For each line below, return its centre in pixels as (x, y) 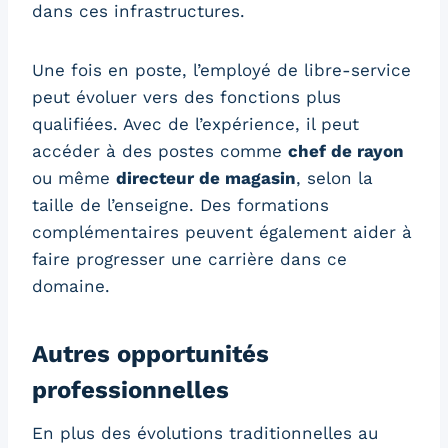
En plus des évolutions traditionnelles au (205, 433)
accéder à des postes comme (160, 151)
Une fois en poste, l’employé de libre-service (221, 70)
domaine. (71, 286)
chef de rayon (346, 151)
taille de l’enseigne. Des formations (180, 205)
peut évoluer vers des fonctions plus (186, 97)
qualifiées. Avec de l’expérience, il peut (195, 124)
